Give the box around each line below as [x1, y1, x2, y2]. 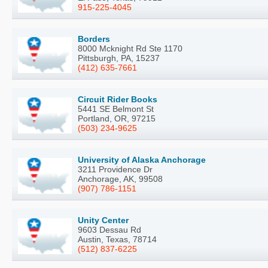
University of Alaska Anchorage [78, 155, 206, 165]
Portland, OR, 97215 [78, 114, 156, 124]
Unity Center [78, 215, 129, 226]
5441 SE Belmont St [78, 104, 154, 114]
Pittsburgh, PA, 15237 [78, 53, 160, 63]
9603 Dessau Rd [78, 225, 141, 235]
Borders [78, 34, 110, 44]
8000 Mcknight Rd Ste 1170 [78, 44, 182, 54]
